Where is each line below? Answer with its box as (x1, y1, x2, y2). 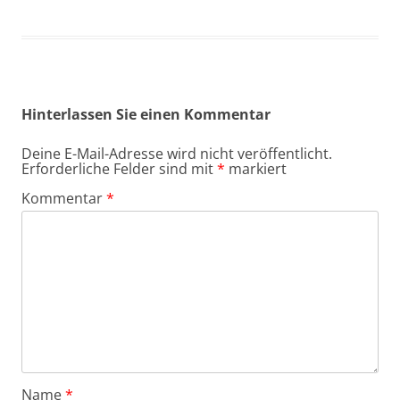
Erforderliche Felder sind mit (21, 158, 217, 179)
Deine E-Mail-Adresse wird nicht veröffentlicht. (21, 143, 332, 163)
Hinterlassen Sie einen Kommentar (21, 104, 271, 124)
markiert (225, 158, 287, 179)
